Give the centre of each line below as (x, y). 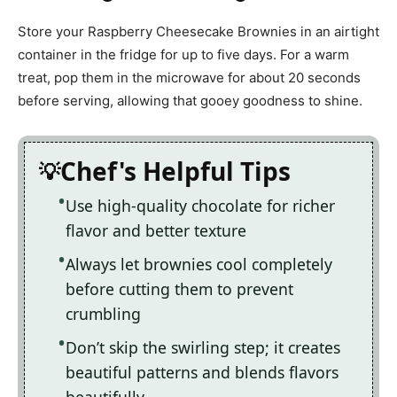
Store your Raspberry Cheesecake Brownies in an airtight (198, 32)
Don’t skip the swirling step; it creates (203, 348)
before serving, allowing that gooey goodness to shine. (190, 101)
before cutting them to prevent (179, 289)
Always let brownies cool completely (199, 265)
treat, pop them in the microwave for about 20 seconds (189, 78)
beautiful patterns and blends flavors (202, 373)
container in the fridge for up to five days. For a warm (183, 55)
